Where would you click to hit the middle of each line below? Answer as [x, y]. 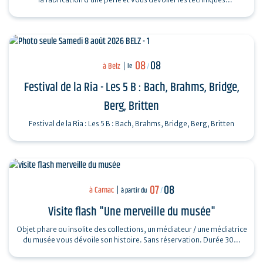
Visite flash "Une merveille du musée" [131, 212]
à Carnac [101, 190]
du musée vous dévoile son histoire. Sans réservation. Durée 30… [131, 240]
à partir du [134, 190]
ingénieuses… [131, 10]
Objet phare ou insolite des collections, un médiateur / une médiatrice [131, 229]
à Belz [111, 66]
